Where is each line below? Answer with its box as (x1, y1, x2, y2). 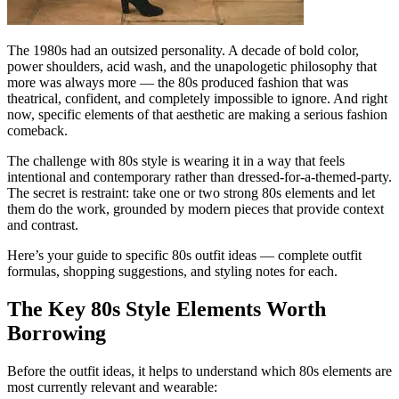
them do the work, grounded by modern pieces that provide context (7, 200, 384, 216)
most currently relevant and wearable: (7, 379, 217, 395)
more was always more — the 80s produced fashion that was (7, 74, 348, 90)
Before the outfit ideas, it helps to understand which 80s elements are (7, 362, 392, 379)
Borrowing (7, 321, 106, 345)
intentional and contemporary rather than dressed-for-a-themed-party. (7, 168, 392, 184)
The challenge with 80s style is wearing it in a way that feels (7, 152, 345, 168)
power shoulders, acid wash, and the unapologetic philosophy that (7, 58, 377, 74)
